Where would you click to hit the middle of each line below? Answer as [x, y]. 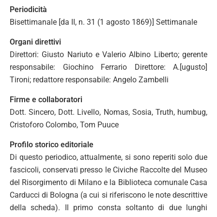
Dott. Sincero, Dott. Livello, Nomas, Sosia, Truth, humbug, [108, 112]
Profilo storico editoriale [52, 144]
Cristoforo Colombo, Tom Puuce [64, 124]
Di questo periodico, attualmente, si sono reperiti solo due [108, 157]
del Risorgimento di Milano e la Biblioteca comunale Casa [108, 182]
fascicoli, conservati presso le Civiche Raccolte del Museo [108, 170]
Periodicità [28, 9]
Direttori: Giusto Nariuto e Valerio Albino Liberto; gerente [108, 54]
